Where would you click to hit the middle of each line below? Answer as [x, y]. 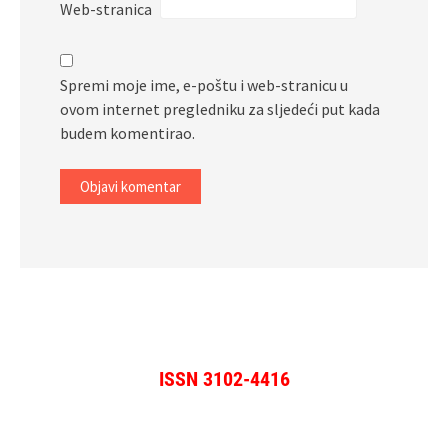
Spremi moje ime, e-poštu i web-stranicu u [204, 85]
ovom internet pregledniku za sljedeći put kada [220, 109]
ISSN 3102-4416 [224, 379]
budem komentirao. [127, 133]
